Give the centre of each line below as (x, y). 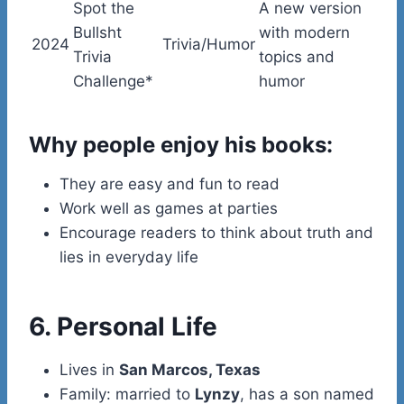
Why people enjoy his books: (181, 144)
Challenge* (113, 81)
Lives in (89, 369)
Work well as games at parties (169, 208)
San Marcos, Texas (190, 369)
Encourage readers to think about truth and (216, 232)
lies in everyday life (129, 257)
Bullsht (97, 32)
